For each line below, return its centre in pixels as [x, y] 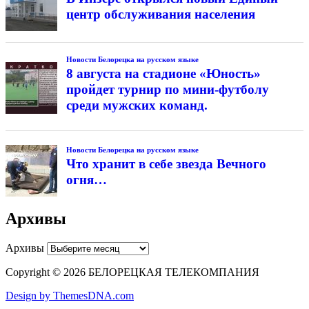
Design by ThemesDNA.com [70, 296]
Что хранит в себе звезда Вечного [166, 164]
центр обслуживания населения [160, 14]
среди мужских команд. [137, 105]
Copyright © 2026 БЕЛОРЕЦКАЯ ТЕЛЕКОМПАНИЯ [132, 272]
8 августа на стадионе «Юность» [163, 73]
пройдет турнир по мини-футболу [167, 89]
